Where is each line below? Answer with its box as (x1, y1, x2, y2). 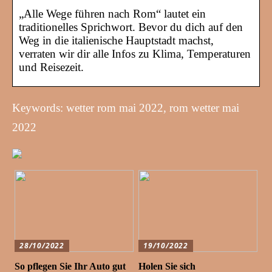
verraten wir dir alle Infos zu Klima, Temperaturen (19, 47, 251, 61)
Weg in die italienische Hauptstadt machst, (19, 34, 214, 47)
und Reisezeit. (19, 61, 84, 74)
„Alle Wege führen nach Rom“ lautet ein (19, 7, 206, 21)
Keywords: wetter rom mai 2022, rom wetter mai (12, 101, 239, 115)
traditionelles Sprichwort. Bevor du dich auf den (19, 21, 243, 34)
